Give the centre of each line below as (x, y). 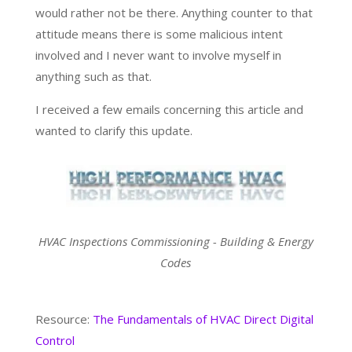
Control (55, 341)
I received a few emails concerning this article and (169, 109)
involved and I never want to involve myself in (158, 55)
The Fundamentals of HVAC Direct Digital (203, 319)
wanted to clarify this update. (114, 130)
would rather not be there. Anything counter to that (174, 12)
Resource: (64, 319)
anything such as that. (93, 76)
